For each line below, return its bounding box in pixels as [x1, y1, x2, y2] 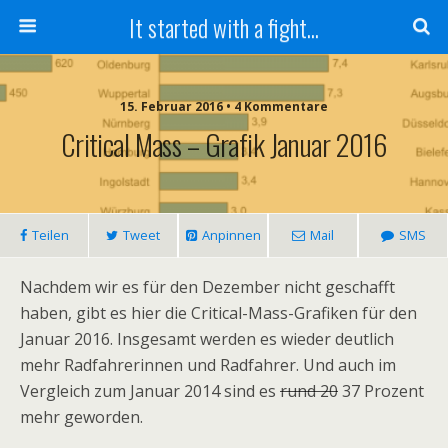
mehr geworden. [20, 406, 143, 428]
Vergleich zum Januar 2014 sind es [20, 380, 280, 402]
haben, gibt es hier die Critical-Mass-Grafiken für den [20, 302, 417, 324]
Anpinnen [201, 226, 261, 244]
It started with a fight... [129, 9, 319, 45]
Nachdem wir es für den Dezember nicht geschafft [20, 276, 395, 298]
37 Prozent [338, 380, 424, 402]
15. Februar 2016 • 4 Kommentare [120, 98, 328, 115]
